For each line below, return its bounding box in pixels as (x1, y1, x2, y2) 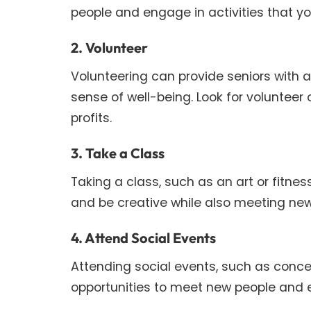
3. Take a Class (71, 144, 165, 162)
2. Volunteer (71, 39, 148, 57)
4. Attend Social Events (71, 229, 216, 247)
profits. (71, 109, 112, 127)
